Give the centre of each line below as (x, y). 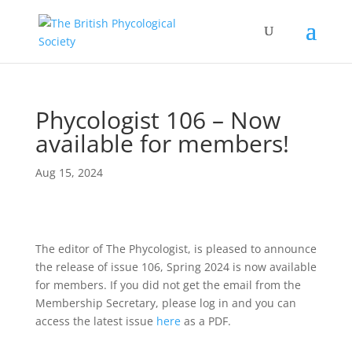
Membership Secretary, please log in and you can (165, 303)
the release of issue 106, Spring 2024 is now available (176, 267)
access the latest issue (95, 321)
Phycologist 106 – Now (158, 120)
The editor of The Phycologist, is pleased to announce (176, 249)
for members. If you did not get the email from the (168, 285)
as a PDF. (205, 321)
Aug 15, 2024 (69, 172)
